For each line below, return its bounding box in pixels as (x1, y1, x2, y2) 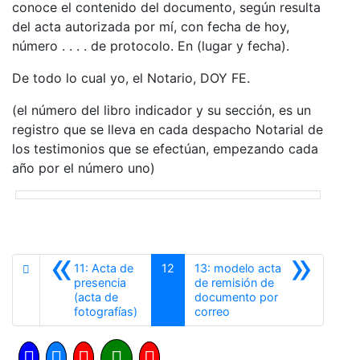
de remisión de (194, 275, 275, 289)
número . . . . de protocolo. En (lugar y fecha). (12, 37, 289, 54)
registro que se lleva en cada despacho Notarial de (12, 121, 323, 137)
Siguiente (229, 303, 279, 317)
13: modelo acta (194, 260, 282, 275)
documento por (194, 289, 279, 304)
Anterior (137, 303, 179, 317)
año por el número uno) (12, 159, 155, 176)
